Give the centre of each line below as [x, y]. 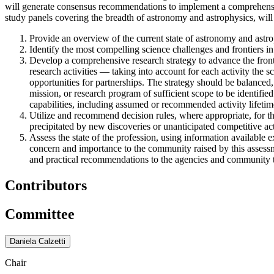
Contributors [46, 185]
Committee [40, 214]
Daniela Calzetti [38, 241]
